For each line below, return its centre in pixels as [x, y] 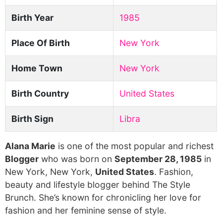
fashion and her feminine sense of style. [86, 210]
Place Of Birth [41, 43]
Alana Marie [30, 146]
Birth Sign [32, 119]
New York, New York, [50, 172]
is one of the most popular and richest [135, 146]
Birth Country [40, 93]
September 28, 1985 [158, 159]
